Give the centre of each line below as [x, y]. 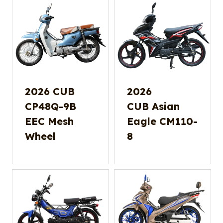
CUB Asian [153, 106]
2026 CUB [50, 91]
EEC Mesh [49, 121]
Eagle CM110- [162, 121]
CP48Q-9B [51, 106]
